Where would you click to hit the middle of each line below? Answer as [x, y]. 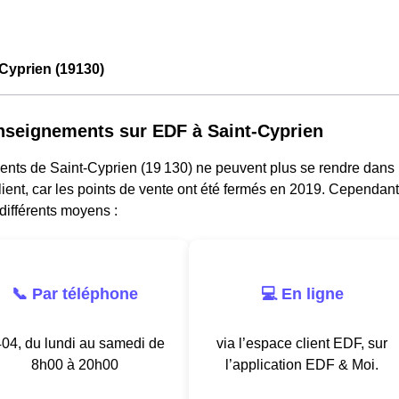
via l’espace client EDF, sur [302, 343]
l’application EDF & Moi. [302, 364]
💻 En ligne [302, 293]
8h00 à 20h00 [75, 364]
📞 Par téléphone [75, 293]
